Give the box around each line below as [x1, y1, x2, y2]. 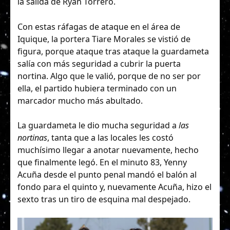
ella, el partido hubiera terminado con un [17, 82, 177, 94]
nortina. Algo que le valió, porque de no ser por [17, 70, 201, 82]
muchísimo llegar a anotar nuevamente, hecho [17, 144, 199, 156]
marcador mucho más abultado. [17, 94, 143, 106]
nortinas [17, 131, 47, 143]
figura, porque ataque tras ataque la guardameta [17, 45, 209, 57]
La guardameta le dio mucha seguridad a [17, 119, 179, 131]
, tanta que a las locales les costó [47, 131, 174, 143]
